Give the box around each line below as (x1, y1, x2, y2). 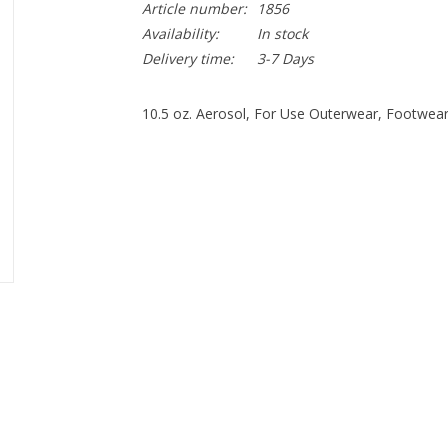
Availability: (141, 24, 219, 43)
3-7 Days (256, 49, 314, 68)
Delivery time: (141, 49, 234, 68)
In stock (256, 24, 308, 43)
